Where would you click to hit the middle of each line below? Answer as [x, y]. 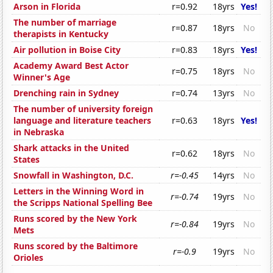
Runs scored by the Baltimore [76, 246]
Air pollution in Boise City [67, 50]
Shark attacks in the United [72, 148]
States [27, 160]
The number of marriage [65, 23]
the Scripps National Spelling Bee [83, 203]
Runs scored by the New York [76, 219]
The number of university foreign [83, 109]
